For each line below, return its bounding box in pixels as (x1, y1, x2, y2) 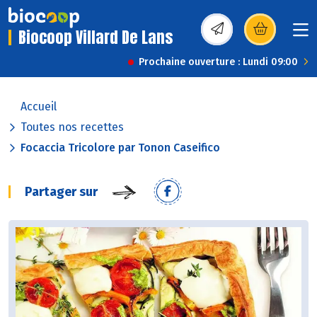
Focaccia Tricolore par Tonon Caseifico (21, 141, 220, 155)
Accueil (21, 100, 57, 114)
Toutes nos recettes (21, 120, 124, 134)
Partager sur (25, 184, 98, 200)
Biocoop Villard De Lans (18, 25, 173, 50)
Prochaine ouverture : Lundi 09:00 (139, 56, 298, 69)
